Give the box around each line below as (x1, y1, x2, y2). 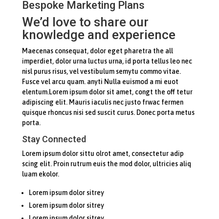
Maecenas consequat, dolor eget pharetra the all (22, 46, 173, 55)
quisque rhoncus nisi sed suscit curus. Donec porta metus (22, 108, 195, 116)
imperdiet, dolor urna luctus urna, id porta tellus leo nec (22, 57, 192, 65)
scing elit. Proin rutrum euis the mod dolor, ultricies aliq (22, 159, 191, 168)
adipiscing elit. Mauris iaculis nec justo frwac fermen (22, 98, 183, 106)
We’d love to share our (22, 14, 149, 29)
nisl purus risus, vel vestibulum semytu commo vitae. (22, 67, 181, 75)
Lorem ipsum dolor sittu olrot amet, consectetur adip (22, 149, 184, 157)
